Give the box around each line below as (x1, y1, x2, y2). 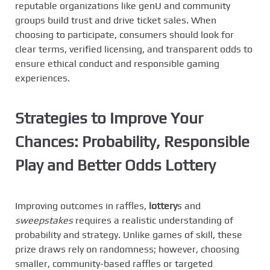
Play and (15, 156, 77, 175)
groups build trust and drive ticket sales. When (15, 14, 216, 26)
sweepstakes (15, 215, 73, 226)
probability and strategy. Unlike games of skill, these (15, 229, 242, 240)
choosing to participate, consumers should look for (15, 28, 234, 40)
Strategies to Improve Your (15, 109, 203, 128)
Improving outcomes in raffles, (15, 200, 149, 212)
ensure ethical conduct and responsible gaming (15, 57, 219, 69)
